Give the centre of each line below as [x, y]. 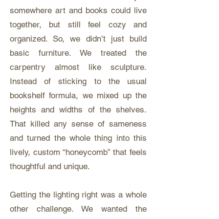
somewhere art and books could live [78, 10]
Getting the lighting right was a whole [78, 195]
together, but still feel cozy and [78, 24]
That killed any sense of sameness [78, 124]
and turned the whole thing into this [78, 138]
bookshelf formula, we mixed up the [78, 95]
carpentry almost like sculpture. [78, 67]
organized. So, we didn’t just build [78, 39]
